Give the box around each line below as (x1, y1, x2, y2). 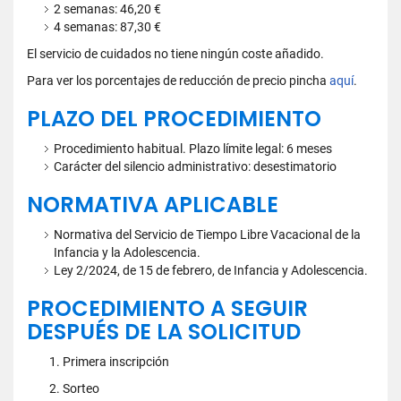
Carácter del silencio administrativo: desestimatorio (54, 159, 337, 174)
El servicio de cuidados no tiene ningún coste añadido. (27, 47, 324, 61)
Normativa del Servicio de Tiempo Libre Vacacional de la (54, 227, 361, 242)
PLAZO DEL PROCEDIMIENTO (27, 104, 321, 133)
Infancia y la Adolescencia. (54, 245, 200, 260)
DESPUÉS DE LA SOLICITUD (27, 317, 301, 346)
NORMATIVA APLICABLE (27, 190, 278, 219)
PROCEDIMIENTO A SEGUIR (27, 294, 308, 323)
